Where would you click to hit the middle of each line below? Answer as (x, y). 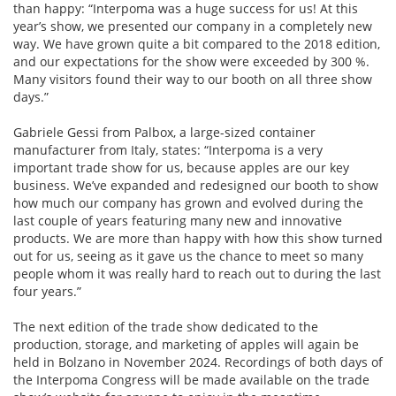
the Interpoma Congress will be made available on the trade (191, 380)
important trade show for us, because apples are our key (181, 168)
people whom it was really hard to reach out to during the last (197, 274)
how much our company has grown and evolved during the (188, 203)
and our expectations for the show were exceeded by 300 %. (191, 61)
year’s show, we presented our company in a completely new (193, 26)
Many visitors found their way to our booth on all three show (193, 79)
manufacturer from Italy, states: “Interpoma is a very (168, 150)
